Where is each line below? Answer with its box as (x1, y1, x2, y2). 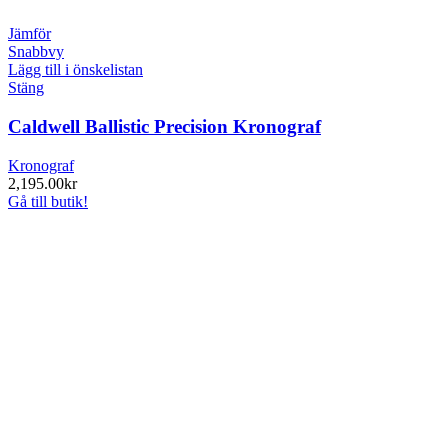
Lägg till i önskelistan (8, 61, 143, 79)
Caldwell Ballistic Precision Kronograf (8, 115, 321, 137)
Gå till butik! (8, 192, 88, 210)
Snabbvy (8, 43, 64, 61)
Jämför (8, 25, 51, 43)
